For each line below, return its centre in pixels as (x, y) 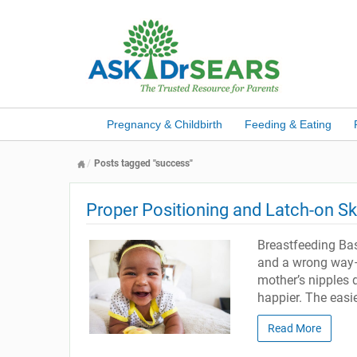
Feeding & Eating (288, 124)
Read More (294, 328)
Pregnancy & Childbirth (164, 124)
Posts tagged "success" (143, 163)
